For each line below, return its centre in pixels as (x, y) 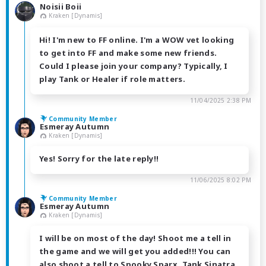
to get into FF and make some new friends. (128, 53)
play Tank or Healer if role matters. (112, 79)
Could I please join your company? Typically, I (134, 66)
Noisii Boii (61, 7)
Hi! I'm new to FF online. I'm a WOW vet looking (137, 40)
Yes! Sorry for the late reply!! (99, 158)
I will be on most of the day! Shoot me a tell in (135, 238)
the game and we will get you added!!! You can (135, 251)
